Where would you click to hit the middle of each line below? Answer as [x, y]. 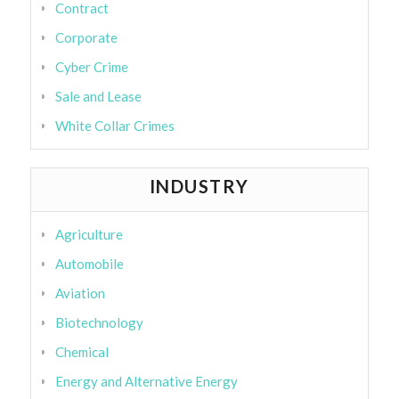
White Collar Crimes [114, 126]
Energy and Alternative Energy [146, 382]
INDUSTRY [199, 187]
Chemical [81, 352]
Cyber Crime [91, 67]
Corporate [86, 38]
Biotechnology [99, 323]
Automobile [89, 264]
